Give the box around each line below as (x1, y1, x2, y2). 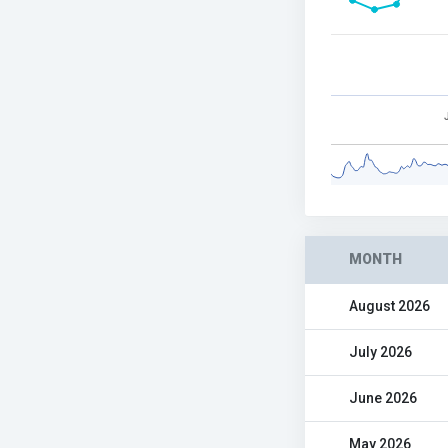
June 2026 (349, 390, 417, 406)
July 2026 (349, 344, 412, 360)
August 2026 (349, 298, 430, 314)
